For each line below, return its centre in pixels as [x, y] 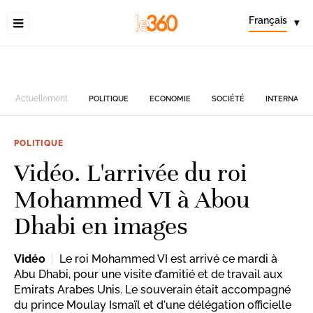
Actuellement [42, 99]
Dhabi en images [101, 226]
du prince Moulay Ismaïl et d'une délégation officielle [153, 305]
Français [268, 20]
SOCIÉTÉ [228, 99]
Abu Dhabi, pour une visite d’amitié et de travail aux [148, 274]
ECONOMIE [170, 99]
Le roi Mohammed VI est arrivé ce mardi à [168, 259]
